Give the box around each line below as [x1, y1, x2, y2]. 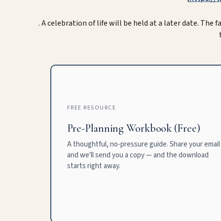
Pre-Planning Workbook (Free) [67, 122, 200, 135]
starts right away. [67, 161, 120, 172]
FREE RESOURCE [67, 104, 116, 112]
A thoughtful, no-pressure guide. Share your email [67, 139, 220, 150]
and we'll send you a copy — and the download [67, 150, 209, 161]
